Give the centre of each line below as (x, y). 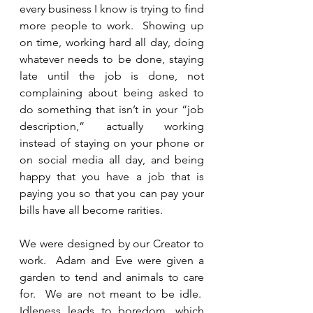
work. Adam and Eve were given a (112, 260)
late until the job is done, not (112, 76)
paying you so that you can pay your (112, 193)
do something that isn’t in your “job (112, 109)
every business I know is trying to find (112, 9)
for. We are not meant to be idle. (112, 294)
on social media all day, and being (112, 160)
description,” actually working (112, 126)
